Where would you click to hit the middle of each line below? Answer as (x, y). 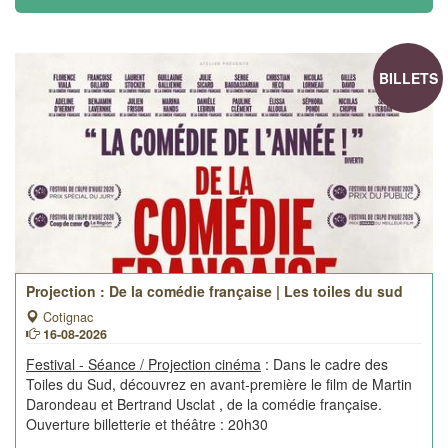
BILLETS (408, 78)
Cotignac (66, 317)
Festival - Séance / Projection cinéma (143, 364)
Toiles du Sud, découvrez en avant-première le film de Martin (219, 384)
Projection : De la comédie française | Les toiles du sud (214, 291)
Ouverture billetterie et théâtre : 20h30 (147, 424)
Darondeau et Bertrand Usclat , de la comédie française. (204, 404)
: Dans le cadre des (324, 364)
